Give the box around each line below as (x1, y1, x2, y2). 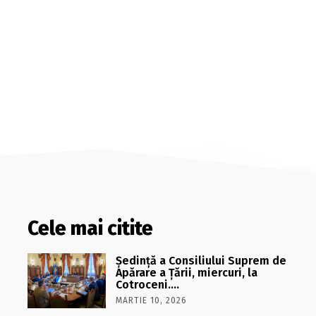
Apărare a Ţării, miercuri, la (115, 266, 257, 279)
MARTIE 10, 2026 (115, 296, 187, 305)
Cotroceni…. (115, 278, 179, 291)
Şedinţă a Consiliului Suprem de (115, 254, 286, 267)
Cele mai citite (27, 217, 153, 240)
